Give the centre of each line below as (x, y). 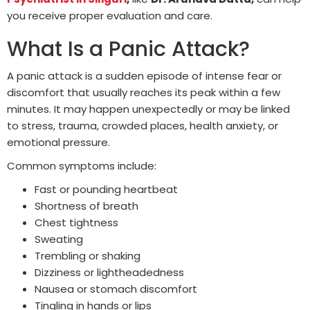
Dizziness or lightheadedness (109, 272)
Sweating (59, 239)
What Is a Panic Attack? (128, 49)
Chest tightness (76, 222)
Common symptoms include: (82, 165)
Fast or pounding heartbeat (106, 189)
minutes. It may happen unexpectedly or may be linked (148, 109)
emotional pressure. (58, 142)
